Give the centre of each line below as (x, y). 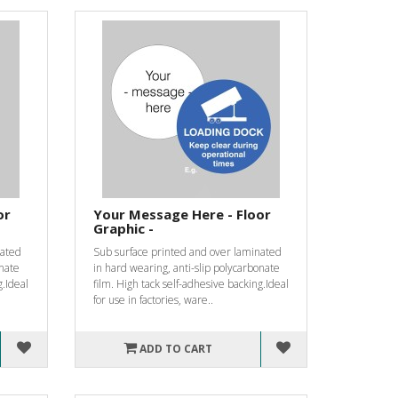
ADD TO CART (175, 348)
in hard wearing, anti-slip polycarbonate (186, 267)
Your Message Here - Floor (182, 214)
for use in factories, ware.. (153, 299)
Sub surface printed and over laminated (187, 251)
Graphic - (123, 228)
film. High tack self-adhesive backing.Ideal (191, 283)
